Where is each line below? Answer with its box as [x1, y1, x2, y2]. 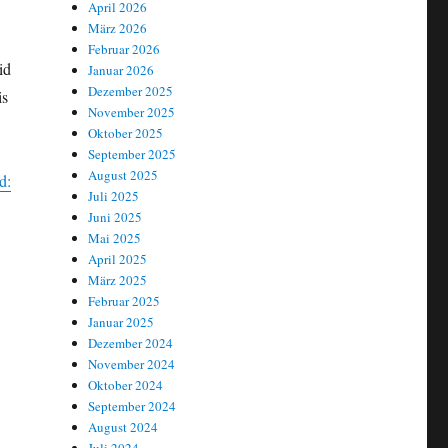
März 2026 [88, 19, 148, 38]
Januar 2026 [88, 61, 155, 80]
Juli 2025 [88, 187, 140, 206]
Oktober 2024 [88, 376, 164, 395]
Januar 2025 [88, 313, 155, 332]
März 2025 [88, 271, 148, 290]
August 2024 [88, 418, 159, 437]
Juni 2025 [88, 208, 143, 227]
